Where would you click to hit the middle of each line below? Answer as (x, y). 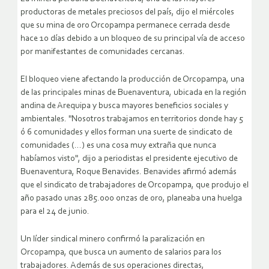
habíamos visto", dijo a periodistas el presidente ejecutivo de (129, 159)
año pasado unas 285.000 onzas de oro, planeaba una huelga (131, 199)
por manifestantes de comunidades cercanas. (103, 52)
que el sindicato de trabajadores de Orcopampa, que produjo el (134, 186)
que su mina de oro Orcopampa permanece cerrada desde (125, 26)
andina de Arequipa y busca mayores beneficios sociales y (124, 106)
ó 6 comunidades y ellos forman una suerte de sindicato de (126, 133)
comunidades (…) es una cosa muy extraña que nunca (118, 146)
